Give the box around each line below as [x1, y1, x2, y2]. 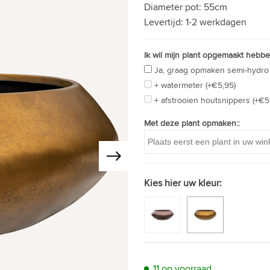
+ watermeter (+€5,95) [154, 79, 236, 92]
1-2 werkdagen [186, 15, 246, 29]
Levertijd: [144, 15, 186, 29]
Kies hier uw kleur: [144, 176, 222, 190]
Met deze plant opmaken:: [144, 117, 240, 130]
